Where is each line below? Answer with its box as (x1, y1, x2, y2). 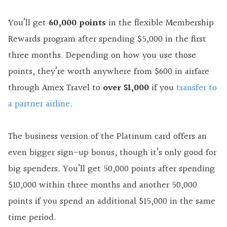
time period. (8, 210, 56, 225)
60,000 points (49, 15, 106, 30)
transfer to (176, 80, 217, 95)
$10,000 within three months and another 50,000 (8, 177, 197, 193)
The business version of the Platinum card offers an (8, 129, 207, 144)
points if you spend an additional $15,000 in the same (8, 194, 215, 209)
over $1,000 (103, 80, 152, 95)
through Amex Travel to (8, 80, 103, 95)
